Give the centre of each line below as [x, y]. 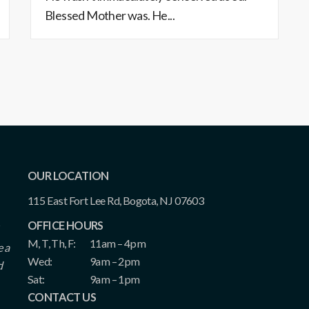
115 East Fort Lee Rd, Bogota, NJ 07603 [116, 200]
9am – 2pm [115, 261]
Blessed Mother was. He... [110, 15]
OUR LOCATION [68, 176]
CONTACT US [62, 297]
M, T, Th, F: [52, 243]
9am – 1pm [115, 279]
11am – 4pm [118, 243]
